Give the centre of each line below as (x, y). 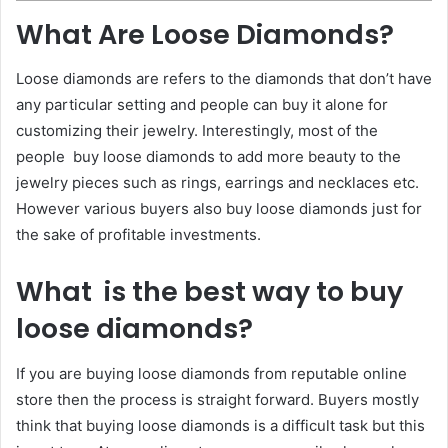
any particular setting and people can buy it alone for (202, 105)
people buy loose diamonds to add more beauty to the (208, 157)
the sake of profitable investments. (140, 235)
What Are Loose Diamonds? (205, 34)
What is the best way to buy (209, 292)
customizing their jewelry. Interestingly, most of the (197, 131)
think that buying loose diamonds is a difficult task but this (220, 425)
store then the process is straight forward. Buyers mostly (217, 399)
